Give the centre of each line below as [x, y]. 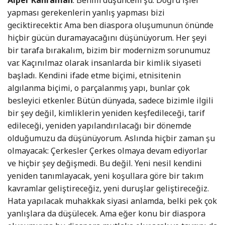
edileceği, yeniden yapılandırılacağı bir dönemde [99, 126]
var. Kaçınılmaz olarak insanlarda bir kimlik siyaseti [104, 63]
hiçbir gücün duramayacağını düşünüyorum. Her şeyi [107, 38]
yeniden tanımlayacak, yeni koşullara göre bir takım [105, 176]
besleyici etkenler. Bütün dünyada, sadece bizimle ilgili [110, 101]
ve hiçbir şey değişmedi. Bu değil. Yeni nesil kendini [105, 163]
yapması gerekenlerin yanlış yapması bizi [86, 13]
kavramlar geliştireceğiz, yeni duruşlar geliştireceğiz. [108, 189]
